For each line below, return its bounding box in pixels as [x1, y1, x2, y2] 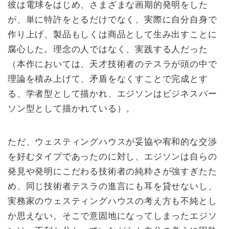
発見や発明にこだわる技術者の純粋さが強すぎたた [8, 165, 217, 177]
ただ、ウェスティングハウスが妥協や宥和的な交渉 [8, 135, 217, 148]
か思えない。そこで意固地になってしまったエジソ [8, 209, 217, 222]
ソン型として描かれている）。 [8, 101, 135, 114]
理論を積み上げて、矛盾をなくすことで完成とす [8, 72, 208, 84]
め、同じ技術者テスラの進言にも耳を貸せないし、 [8, 179, 217, 192]
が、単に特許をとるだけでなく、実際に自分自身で [8, 12, 217, 25]
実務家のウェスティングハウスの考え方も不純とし [8, 194, 217, 207]
